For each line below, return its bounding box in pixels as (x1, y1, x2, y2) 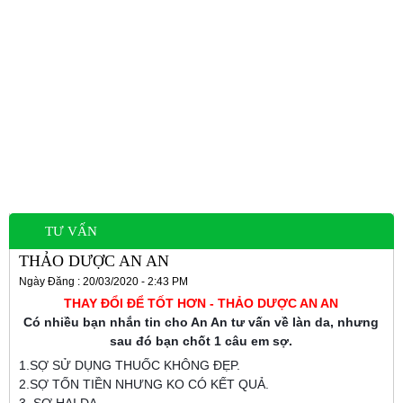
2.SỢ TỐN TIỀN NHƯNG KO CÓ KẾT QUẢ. (19, 377, 269, 391)
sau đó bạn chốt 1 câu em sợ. (109, 334, 292, 348)
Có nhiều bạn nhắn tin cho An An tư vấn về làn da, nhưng (22, 315, 379, 329)
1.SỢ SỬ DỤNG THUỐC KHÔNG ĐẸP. (19, 358, 240, 372)
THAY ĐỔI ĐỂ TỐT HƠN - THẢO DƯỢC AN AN (63, 296, 338, 310)
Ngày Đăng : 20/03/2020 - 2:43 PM (19, 275, 188, 288)
